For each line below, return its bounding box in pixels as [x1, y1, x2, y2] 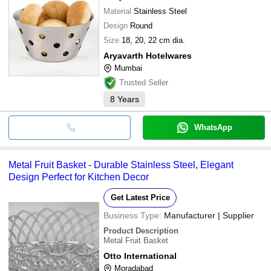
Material [103, 6, 131, 16]
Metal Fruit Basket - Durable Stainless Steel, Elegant [8, 159, 233, 170]
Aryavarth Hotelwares [103, 50, 192, 60]
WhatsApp [194, 122, 232, 132]
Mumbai [114, 63, 142, 73]
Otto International [103, 250, 177, 261]
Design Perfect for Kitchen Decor [8, 171, 149, 182]
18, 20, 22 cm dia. [122, 35, 185, 45]
